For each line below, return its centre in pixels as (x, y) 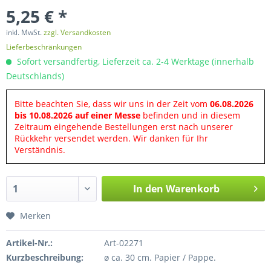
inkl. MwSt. (25, 32)
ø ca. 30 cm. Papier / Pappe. (160, 257)
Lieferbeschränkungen (44, 47)
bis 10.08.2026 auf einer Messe (77, 115)
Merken (35, 216)
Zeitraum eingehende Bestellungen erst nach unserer (124, 127)
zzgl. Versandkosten (77, 32)
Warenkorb (192, 189)
